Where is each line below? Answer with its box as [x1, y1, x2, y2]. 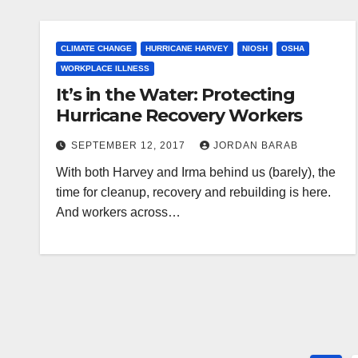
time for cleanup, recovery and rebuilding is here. [56, 185, 331, 199]
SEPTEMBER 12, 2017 [71, 140, 189, 151]
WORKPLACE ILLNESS [61, 64, 149, 73]
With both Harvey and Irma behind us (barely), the [56, 165, 336, 179]
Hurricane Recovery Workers [56, 105, 303, 126]
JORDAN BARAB [213, 140, 298, 151]
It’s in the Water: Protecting [56, 84, 296, 105]
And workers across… [56, 205, 181, 219]
